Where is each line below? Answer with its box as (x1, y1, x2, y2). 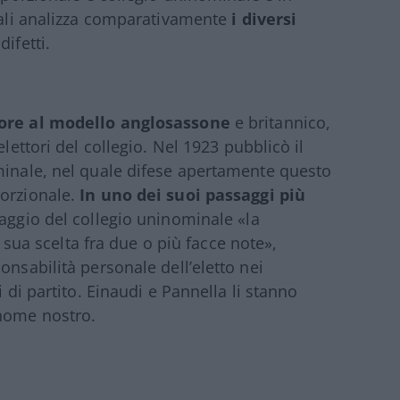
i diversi (231, 8, 297, 30)
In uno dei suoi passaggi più (79, 184, 306, 206)
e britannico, (229, 112, 331, 134)
